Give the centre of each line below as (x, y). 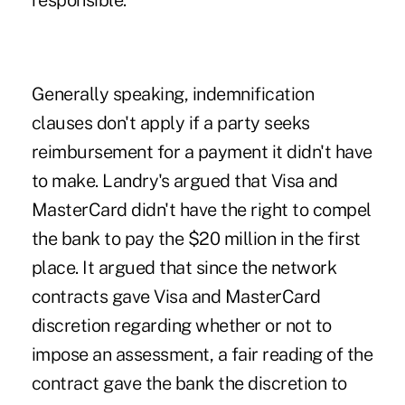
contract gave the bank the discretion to (189, 384)
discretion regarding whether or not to (181, 326)
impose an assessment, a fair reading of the (202, 355)
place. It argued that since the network (184, 268)
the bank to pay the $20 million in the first (196, 239)
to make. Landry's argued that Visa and (184, 181)
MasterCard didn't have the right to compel (201, 210)
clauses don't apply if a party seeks (170, 123)
